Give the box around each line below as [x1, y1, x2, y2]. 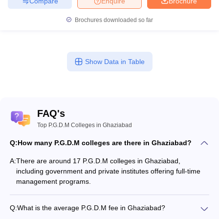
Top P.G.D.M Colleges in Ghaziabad [37, 122, 132, 129]
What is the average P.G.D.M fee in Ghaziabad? [17, 204, 165, 212]
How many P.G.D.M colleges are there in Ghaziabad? [18, 139, 192, 147]
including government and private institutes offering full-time [16, 167, 200, 175]
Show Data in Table [85, 58, 145, 66]
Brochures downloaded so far [73, 17, 153, 23]
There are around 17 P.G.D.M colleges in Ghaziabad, [16, 157, 180, 165]
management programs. [16, 177, 91, 186]
